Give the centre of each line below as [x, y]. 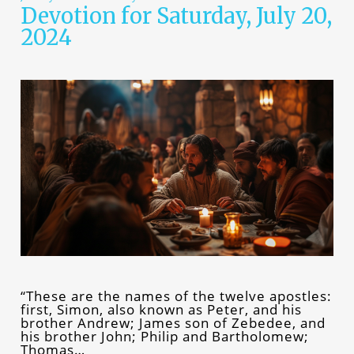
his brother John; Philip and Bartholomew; [164, 336]
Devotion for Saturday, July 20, [176, 16]
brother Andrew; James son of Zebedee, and [173, 322]
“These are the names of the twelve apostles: [176, 296]
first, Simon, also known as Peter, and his [161, 309]
